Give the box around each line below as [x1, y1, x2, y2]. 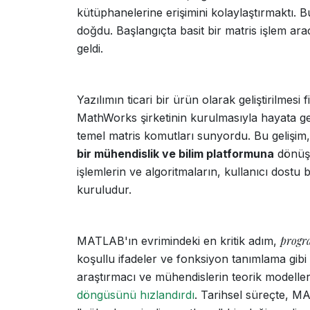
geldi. [77, 42, 103, 55]
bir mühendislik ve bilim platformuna [77, 147, 274, 161]
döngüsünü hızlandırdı [77, 288, 194, 302]
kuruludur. [77, 183, 131, 197]
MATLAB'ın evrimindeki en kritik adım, [77, 234, 280, 248]
